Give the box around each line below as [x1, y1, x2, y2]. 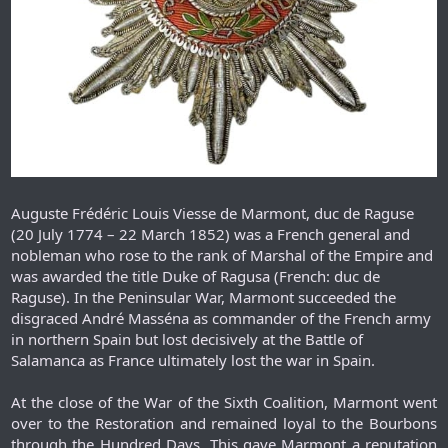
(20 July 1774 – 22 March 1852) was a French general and [11, 224, 410, 245]
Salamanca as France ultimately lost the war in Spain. [11, 350, 375, 371]
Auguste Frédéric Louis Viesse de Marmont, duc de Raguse [11, 203, 414, 224]
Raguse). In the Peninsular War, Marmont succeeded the [11, 287, 396, 308]
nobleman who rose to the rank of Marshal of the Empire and [11, 245, 433, 266]
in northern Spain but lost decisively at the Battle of [11, 329, 363, 350]
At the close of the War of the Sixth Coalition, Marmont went [11, 392, 437, 413]
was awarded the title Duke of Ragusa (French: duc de [11, 266, 380, 287]
